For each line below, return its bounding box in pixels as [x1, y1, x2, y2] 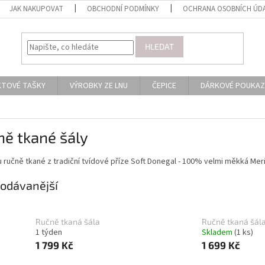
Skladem [201, 226, 234, 238]
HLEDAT [145, 41, 174, 52]
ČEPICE [152, 80, 176, 92]
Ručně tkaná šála [35, 216, 100, 227]
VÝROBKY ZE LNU [70, 80, 128, 92]
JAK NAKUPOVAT [9, 4, 64, 14]
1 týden [35, 226, 62, 238]
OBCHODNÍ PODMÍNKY [87, 4, 160, 14]
